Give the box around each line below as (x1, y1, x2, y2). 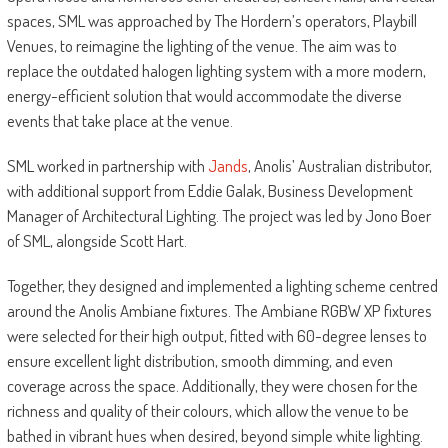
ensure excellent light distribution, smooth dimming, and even (6, 350, 393, 372)
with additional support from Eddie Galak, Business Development (6, 180, 413, 202)
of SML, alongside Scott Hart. (6, 230, 187, 252)
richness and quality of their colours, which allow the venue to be (6, 400, 409, 422)
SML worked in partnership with (6, 155, 208, 177)
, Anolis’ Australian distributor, (247, 155, 432, 177)
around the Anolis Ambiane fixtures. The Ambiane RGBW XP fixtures (6, 300, 432, 322)
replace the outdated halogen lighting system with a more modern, (6, 60, 426, 82)
